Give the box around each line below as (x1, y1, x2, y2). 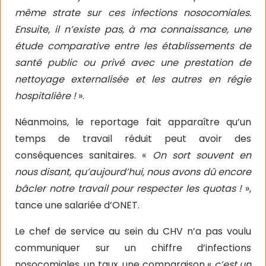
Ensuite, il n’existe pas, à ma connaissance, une (15, 23, 251, 36)
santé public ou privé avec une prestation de (15, 56, 251, 69)
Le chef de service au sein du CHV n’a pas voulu (15, 224, 251, 238)
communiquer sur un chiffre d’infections (15, 241, 251, 255)
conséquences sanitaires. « (15, 148, 153, 162)
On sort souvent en (152, 148, 251, 162)
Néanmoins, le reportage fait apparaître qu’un (15, 115, 251, 129)
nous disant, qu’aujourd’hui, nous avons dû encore (15, 165, 251, 179)
